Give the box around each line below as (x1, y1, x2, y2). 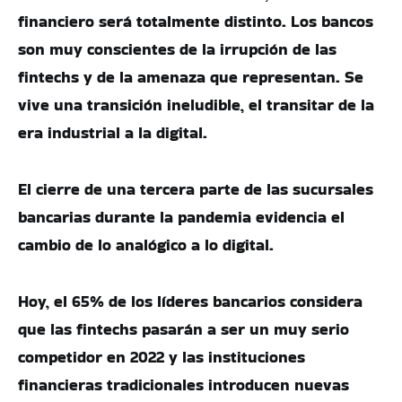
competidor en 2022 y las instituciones (18, 345, 305, 368)
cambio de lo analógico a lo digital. (18, 233, 274, 256)
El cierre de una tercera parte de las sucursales (18, 178, 373, 200)
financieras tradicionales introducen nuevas (18, 373, 349, 396)
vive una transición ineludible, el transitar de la (18, 93, 374, 116)
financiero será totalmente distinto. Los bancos (18, 10, 373, 32)
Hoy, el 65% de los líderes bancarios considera (18, 290, 363, 312)
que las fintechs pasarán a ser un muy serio (18, 318, 349, 340)
